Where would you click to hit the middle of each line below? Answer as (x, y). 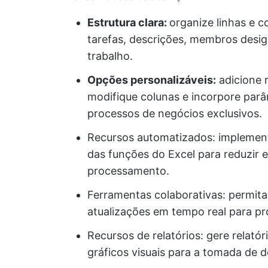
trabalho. (110, 56)
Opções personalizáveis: (152, 80)
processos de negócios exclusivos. (175, 113)
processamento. (128, 171)
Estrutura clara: (128, 22)
